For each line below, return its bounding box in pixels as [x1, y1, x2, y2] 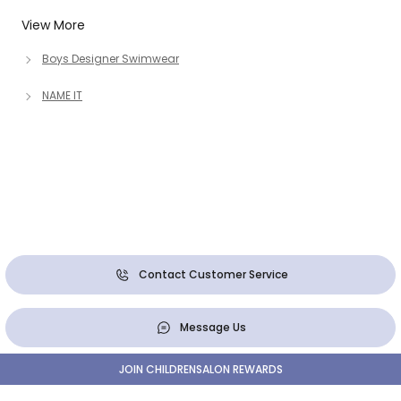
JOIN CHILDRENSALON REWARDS [118, 362, 283, 377]
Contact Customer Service [138, 266, 288, 282]
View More [21, 16, 85, 34]
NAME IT [42, 88, 82, 103]
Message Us [180, 319, 246, 335]
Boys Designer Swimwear [42, 51, 179, 66]
